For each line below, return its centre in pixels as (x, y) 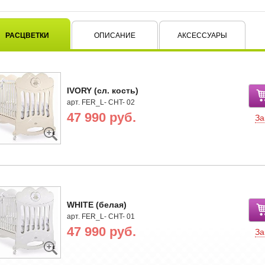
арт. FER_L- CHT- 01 (101, 216)
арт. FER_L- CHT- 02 (101, 102)
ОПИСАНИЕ (114, 35)
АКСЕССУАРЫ (202, 35)
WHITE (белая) (96, 204)
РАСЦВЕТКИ (27, 35)
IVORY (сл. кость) (102, 90)
